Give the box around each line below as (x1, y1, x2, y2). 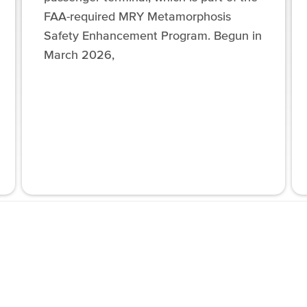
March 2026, (43, 47, 114, 62)
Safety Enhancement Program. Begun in (43, 28, 262, 42)
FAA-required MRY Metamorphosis (43, 9, 231, 23)
